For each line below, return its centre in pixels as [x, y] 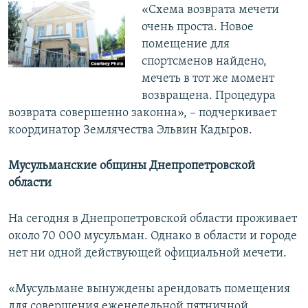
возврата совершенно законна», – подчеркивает [142, 113]
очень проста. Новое [197, 27]
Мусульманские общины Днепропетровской [132, 166]
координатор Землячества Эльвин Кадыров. [130, 131]
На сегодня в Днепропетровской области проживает [153, 219]
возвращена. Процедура [208, 96]
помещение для [185, 45]
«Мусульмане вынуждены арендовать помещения [149, 289]
